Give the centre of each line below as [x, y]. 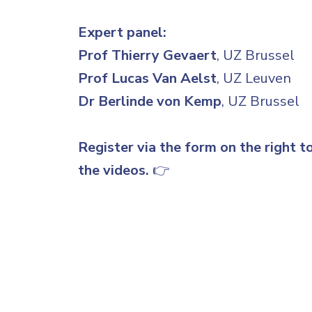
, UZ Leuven [254, 79]
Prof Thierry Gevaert [147, 56]
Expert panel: [122, 33]
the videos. [114, 171]
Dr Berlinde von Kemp [150, 102]
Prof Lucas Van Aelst [147, 79]
